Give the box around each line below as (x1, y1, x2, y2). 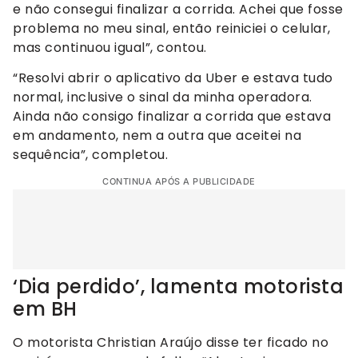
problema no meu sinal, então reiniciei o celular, (13, 18, 331, 38)
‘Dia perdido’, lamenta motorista (13, 273, 344, 300)
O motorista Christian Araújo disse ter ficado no (13, 333, 328, 352)
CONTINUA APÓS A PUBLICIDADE (102, 176, 256, 188)
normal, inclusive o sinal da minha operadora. (13, 88, 312, 107)
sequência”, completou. (13, 145, 168, 165)
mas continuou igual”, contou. (13, 38, 207, 57)
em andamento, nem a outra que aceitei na (13, 126, 301, 145)
